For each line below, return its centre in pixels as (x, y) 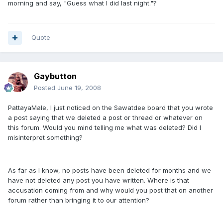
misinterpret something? (45, 137)
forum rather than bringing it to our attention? (79, 200)
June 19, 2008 (79, 88)
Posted (46, 88)
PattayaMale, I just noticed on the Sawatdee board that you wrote (111, 108)
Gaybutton (55, 76)
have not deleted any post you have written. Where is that (99, 180)
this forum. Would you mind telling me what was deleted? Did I (105, 127)
